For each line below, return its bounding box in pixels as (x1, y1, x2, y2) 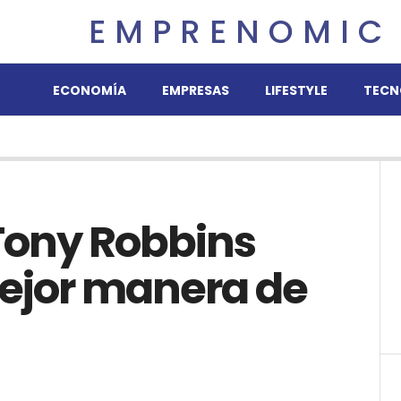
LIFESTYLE (264, 81, 328, 99)
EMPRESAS (161, 81, 229, 99)
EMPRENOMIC (88, 8, 391, 55)
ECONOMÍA (52, 81, 126, 99)
